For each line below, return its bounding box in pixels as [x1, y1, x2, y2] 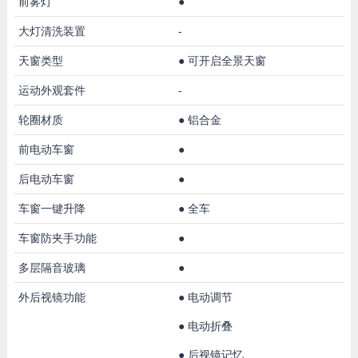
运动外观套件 [18, 83, 86, 97]
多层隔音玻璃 [18, 261, 86, 274]
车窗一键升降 [18, 201, 86, 215]
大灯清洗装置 [18, 24, 86, 38]
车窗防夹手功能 [18, 231, 97, 245]
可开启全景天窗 [187, 54, 266, 67]
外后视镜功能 [18, 290, 86, 304]
